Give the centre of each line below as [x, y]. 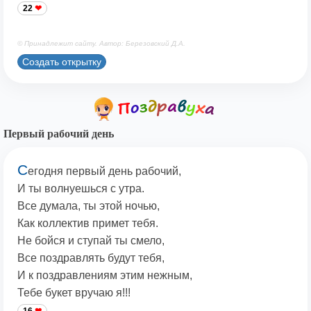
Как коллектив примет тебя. [88, 224]
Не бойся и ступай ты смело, [91, 241]
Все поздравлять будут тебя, [91, 258]
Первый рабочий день [59, 134]
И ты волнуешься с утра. [81, 189]
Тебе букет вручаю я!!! [74, 293]
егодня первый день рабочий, [104, 171]
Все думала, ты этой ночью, [89, 206]
